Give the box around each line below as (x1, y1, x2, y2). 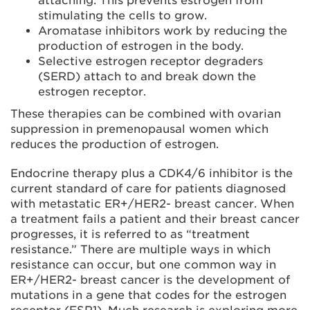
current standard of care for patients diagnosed (10, 182, 286, 195)
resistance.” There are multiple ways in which (10, 243, 271, 256)
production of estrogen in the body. (38, 39, 244, 53)
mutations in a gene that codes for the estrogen (10, 289, 286, 302)
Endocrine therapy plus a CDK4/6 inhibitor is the (10, 167, 293, 180)
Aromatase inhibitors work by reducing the (38, 24, 287, 37)
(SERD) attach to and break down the (38, 70, 256, 83)
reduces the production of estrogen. (10, 138, 219, 151)
